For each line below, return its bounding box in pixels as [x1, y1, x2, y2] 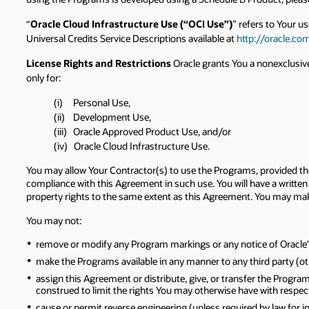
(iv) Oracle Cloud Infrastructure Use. [54, 139, 210, 152]
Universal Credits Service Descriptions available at [26, 32, 237, 44]
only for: [26, 71, 61, 83]
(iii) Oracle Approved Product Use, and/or [54, 125, 231, 137]
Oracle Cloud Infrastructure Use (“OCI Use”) [30, 17, 232, 30]
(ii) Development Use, [54, 110, 151, 123]
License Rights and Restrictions [26, 57, 171, 69]
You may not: [26, 214, 81, 226]
